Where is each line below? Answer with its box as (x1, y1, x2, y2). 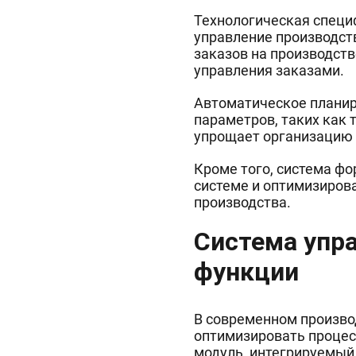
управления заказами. (194, 62, 344, 79)
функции (194, 257, 299, 287)
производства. (194, 194, 291, 211)
